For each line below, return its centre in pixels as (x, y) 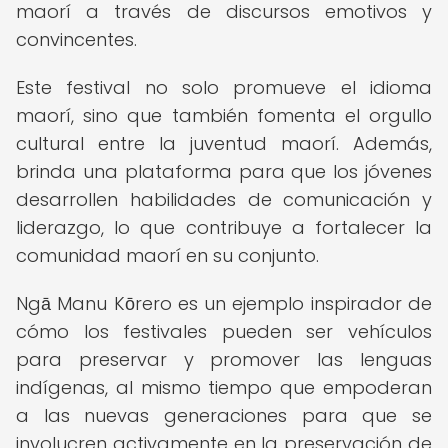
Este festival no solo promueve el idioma (224, 87)
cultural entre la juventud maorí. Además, (224, 143)
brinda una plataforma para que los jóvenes (224, 171)
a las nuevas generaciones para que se (224, 415)
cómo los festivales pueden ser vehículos (224, 331)
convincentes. (76, 39)
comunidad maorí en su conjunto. (167, 255)
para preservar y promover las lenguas (224, 359)
